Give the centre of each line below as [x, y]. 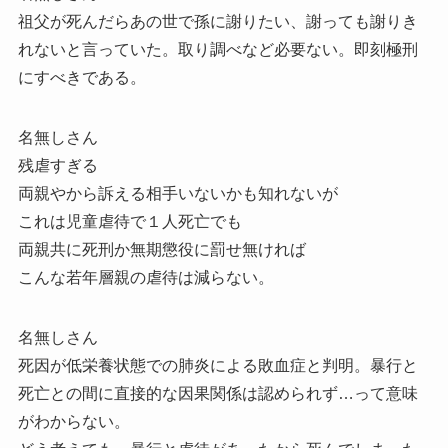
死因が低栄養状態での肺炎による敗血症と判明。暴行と [217, 366]
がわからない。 [73, 422]
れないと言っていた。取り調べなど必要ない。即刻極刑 [217, 50]
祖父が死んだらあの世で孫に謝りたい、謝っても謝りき [217, 22]
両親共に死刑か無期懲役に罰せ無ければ [161, 250]
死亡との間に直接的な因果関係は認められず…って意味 [217, 394]
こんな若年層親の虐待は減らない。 [145, 278]
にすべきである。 [81, 78]
